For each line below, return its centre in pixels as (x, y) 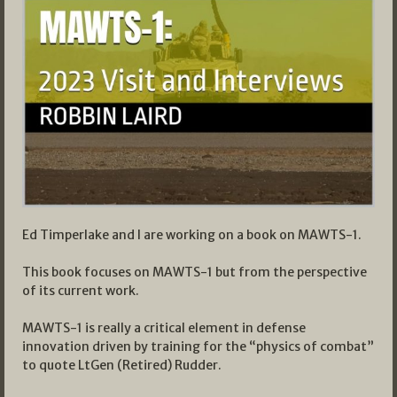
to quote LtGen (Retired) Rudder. (122, 366)
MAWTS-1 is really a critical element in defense (164, 328)
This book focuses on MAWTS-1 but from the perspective (195, 272)
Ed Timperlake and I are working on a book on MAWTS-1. (192, 235)
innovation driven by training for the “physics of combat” (198, 347)
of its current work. (81, 291)
